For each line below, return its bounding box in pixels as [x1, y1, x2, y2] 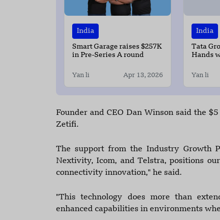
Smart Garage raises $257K [72, 43, 162, 51]
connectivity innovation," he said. [56, 169, 182, 177]
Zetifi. [56, 121, 79, 129]
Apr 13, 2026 [123, 72, 163, 79]
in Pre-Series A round [72, 52, 144, 59]
